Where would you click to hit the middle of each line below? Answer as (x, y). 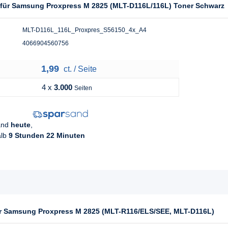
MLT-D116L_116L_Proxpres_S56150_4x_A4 (84, 30)
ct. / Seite (79, 69)
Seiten (83, 88)
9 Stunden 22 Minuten (47, 136)
